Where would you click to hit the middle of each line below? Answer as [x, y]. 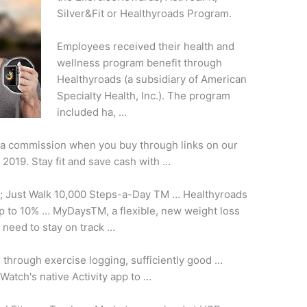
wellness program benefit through [139, 62]
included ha [85, 112]
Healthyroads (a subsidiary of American [151, 79]
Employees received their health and [145, 46]
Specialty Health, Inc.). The [123, 95]
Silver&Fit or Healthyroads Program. [144, 13]
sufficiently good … [177, 260]
